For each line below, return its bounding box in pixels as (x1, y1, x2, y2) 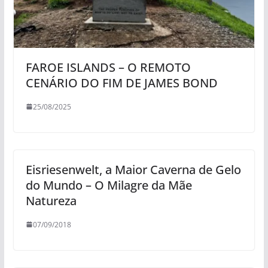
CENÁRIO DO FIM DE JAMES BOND (25, 74, 218, 91)
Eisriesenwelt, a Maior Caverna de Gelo (25, 161, 241, 178)
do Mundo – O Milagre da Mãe (25, 176, 192, 193)
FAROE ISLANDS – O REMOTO (25, 59, 191, 75)
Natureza (25, 192, 77, 209)
